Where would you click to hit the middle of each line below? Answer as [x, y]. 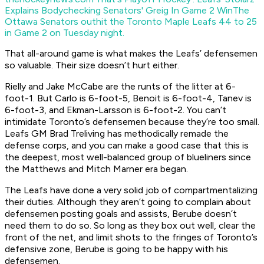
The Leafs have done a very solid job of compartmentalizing [131, 190]
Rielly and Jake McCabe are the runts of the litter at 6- [120, 87]
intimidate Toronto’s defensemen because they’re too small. [132, 122]
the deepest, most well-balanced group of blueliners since [128, 157]
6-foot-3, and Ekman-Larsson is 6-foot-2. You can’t [115, 110]
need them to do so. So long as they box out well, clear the [130, 226]
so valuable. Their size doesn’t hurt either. [93, 65]
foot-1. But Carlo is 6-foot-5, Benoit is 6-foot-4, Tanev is [128, 98]
